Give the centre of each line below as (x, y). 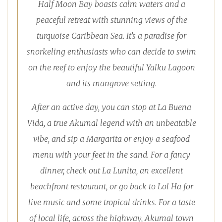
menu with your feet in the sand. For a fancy (111, 155)
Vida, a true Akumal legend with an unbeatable (111, 123)
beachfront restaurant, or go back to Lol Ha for (111, 187)
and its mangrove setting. (111, 83)
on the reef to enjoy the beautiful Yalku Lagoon (111, 68)
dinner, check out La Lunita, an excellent (111, 171)
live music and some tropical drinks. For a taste (111, 202)
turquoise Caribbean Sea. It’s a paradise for (111, 36)
